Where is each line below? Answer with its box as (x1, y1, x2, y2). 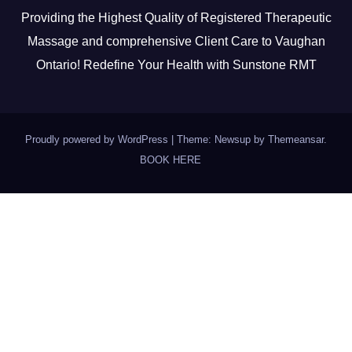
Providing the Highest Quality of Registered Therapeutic (20, 10, 332, 24)
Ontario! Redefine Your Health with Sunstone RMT (35, 57, 317, 71)
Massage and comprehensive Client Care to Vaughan (27, 34, 325, 48)
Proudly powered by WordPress (25, 133, 171, 145)
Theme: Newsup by (177, 133, 268, 145)
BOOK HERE (139, 153, 201, 166)
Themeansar (268, 133, 324, 145)
